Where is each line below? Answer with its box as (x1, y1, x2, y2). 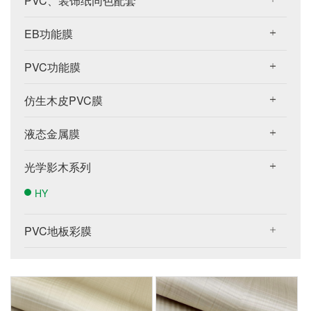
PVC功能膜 (24, 59, 81, 75)
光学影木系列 (24, 159, 91, 175)
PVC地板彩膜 (24, 223, 92, 239)
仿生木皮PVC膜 (24, 92, 103, 108)
